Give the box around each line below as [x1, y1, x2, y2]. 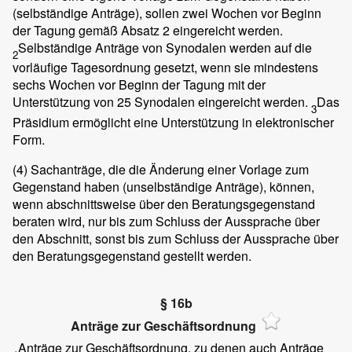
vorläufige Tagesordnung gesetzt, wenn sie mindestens [13, 58, 318, 77]
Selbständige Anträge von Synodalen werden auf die [18, 38, 312, 57]
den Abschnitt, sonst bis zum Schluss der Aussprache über [13, 229, 339, 247]
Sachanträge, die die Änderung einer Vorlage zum [27, 159, 309, 178]
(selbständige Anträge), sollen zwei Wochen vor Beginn [13, 4, 321, 23]
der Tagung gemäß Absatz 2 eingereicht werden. [13, 21, 283, 40]
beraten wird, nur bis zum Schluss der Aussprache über [13, 211, 320, 230]
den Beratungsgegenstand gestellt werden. [13, 246, 251, 265]
